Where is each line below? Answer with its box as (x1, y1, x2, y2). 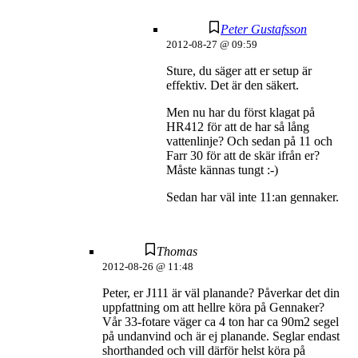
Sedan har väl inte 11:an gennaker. (166, 190, 339, 205)
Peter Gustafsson (221, 22, 307, 37)
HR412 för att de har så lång (166, 120, 309, 134)
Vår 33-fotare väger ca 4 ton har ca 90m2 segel (102, 315, 339, 329)
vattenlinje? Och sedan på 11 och (166, 134, 332, 149)
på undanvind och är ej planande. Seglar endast (102, 329, 340, 344)
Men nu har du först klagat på (166, 105, 315, 120)
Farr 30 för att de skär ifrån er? (166, 149, 320, 163)
